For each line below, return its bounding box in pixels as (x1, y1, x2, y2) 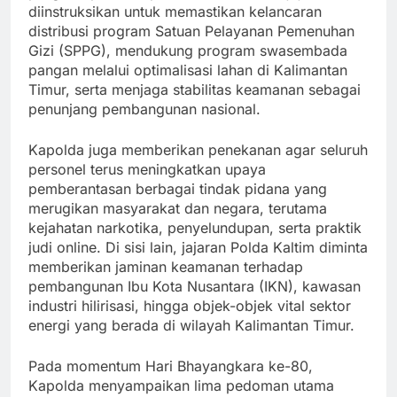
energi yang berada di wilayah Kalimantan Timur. (28, 316, 354, 335)
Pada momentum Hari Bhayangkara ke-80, (28, 357, 313, 376)
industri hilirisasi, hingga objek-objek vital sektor (28, 297, 351, 315)
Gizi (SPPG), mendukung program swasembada (28, 42, 347, 60)
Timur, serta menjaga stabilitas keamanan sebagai (28, 81, 361, 99)
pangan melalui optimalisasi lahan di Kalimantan (28, 61, 347, 80)
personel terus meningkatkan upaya (28, 160, 266, 179)
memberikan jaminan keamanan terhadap (28, 258, 303, 276)
